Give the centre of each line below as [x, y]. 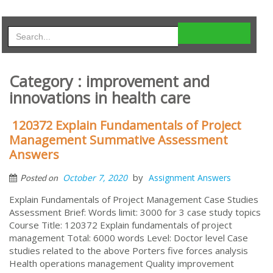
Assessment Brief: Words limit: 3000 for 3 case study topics [135, 212]
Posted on [40, 177]
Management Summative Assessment [119, 140]
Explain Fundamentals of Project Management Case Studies [134, 199]
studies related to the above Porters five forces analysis [129, 250]
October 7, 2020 [95, 177]
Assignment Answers [190, 177]
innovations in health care [100, 97]
